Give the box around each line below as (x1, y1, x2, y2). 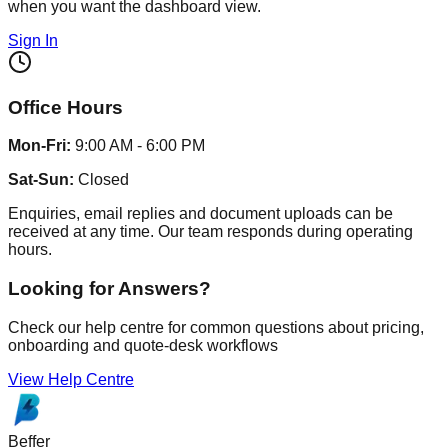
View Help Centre (8, 370, 134, 388)
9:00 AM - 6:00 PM (71, 137, 205, 155)
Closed (74, 171, 129, 189)
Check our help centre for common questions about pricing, (8, 318, 424, 336)
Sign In (8, 32, 58, 49)
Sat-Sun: (8, 171, 74, 189)
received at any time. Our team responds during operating (8, 223, 413, 241)
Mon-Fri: (8, 137, 71, 155)
